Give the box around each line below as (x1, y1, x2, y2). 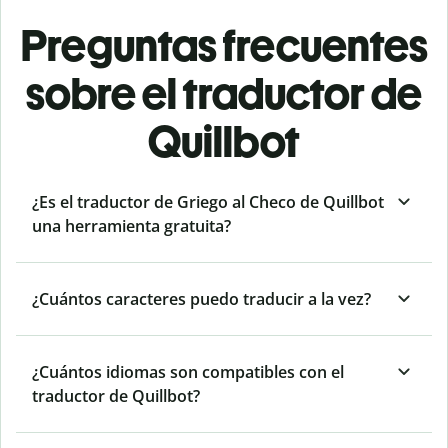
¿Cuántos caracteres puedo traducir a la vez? (32, 288, 371, 311)
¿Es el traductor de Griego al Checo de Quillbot (32, 191, 384, 214)
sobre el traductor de (26, 67, 422, 121)
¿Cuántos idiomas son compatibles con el (32, 361, 344, 384)
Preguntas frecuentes (20, 19, 428, 73)
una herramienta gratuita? (32, 215, 231, 238)
